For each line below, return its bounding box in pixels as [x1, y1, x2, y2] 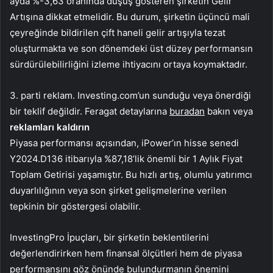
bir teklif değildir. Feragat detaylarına [10, 105, 169, 118]
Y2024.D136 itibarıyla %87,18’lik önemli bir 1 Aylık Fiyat [10, 153, 243, 165]
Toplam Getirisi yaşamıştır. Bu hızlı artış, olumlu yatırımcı [10, 169, 252, 181]
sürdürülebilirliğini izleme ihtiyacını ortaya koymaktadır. [10, 58, 247, 71]
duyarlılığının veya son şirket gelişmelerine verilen [10, 185, 227, 197]
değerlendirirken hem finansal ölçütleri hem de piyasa [10, 247, 242, 260]
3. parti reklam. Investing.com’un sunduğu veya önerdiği [10, 90, 251, 102]
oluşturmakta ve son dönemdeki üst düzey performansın [10, 43, 253, 55]
